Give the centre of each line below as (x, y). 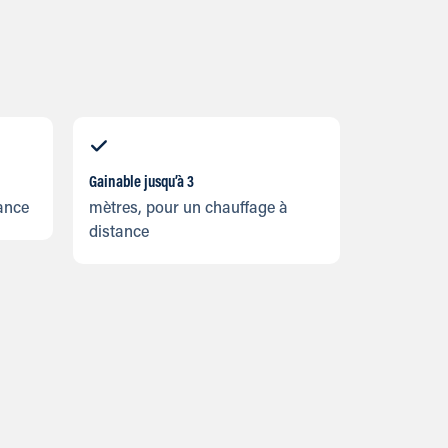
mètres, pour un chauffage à (189, 209)
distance (119, 233)
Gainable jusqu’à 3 (142, 183)
